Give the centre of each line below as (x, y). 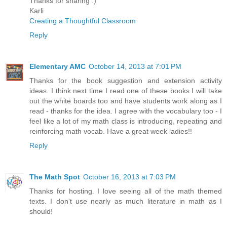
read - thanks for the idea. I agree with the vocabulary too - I (126, 111)
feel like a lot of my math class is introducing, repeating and (126, 121)
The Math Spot (55, 177)
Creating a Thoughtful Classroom (83, 21)
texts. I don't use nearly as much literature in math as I (126, 201)
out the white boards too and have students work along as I (126, 101)
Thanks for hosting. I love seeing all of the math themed (126, 191)
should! (41, 211)
